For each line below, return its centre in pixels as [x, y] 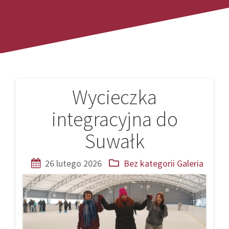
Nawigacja [57, 104]
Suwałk [114, 141]
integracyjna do [114, 119]
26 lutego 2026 [73, 163]
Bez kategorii [149, 163]
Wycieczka [114, 97]
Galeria [190, 163]
